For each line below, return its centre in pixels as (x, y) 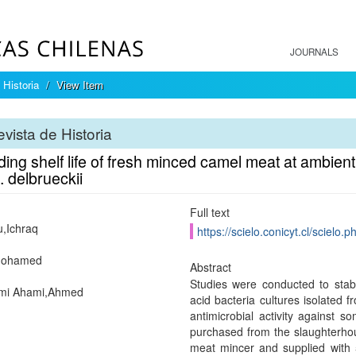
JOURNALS (314, 52)
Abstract (210, 267)
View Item (80, 85)
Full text (209, 212)
